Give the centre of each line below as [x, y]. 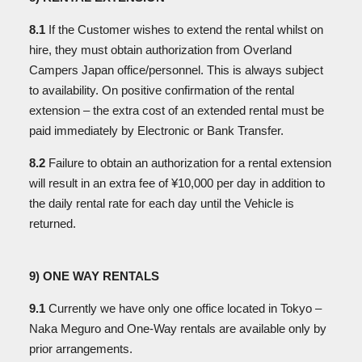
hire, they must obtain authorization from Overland [160, 50]
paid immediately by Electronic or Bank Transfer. [158, 130]
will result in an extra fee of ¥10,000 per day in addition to [177, 183]
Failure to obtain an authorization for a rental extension [188, 163]
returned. [53, 223]
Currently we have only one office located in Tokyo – [183, 308]
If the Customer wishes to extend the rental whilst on [184, 29]
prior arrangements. [82, 349]
